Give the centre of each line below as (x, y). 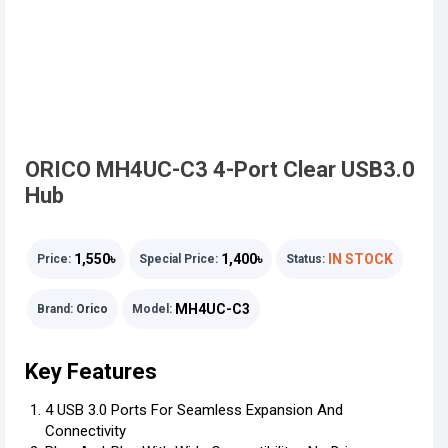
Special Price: (178, 259)
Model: (152, 309)
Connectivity (85, 431)
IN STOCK (360, 259)
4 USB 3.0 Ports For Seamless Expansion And (194, 410)
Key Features (91, 371)
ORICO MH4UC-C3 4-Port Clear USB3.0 (220, 169)
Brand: (55, 309)
